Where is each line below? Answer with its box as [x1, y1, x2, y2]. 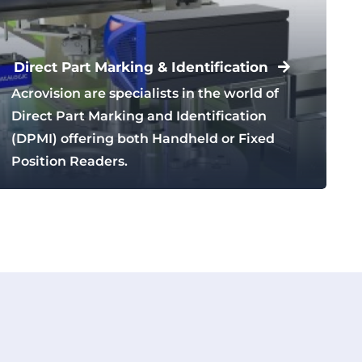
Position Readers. [11, 154, 128, 170]
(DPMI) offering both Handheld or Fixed [11, 131, 276, 147]
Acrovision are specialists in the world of [11, 86, 280, 102]
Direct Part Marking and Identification [11, 108, 267, 124]
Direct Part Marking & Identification [14, 58, 269, 75]
